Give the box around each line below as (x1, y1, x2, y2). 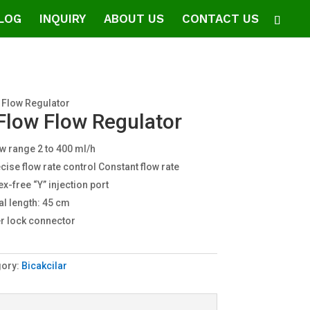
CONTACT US (182, 12, 259, 26)
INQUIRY (39, 12, 86, 26)
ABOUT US (104, 12, 164, 26)
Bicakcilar (21, 259, 68, 271)
